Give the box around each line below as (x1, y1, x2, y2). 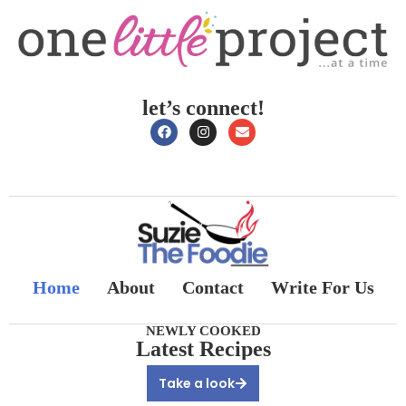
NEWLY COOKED (145, 323, 261, 338)
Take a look (159, 373, 235, 392)
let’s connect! (141, 95, 265, 120)
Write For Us (270, 276, 374, 297)
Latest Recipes (135, 336, 271, 361)
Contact (181, 276, 244, 297)
